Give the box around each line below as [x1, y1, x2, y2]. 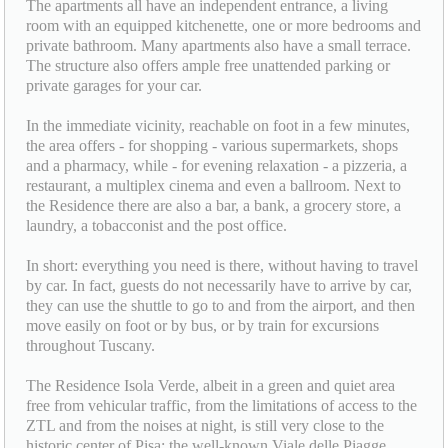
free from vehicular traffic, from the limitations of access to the [26, 396, 418, 414]
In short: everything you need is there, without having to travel [26, 256, 419, 274]
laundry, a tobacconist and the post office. [26, 216, 288, 234]
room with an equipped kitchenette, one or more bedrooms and [26, 16, 422, 34]
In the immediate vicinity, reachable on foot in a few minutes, [26, 116, 411, 134]
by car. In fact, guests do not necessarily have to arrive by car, [26, 276, 413, 294]
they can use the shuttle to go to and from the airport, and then [26, 296, 416, 314]
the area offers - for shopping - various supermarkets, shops [26, 136, 399, 154]
